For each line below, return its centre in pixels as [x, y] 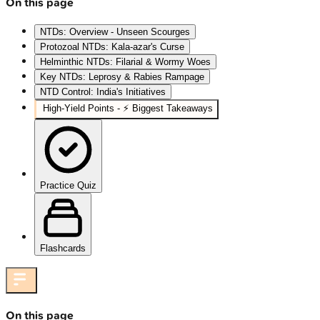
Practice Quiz [68, 186]
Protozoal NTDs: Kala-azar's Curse [112, 47]
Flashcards [63, 249]
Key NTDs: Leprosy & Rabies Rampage [122, 77]
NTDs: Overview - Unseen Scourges [115, 32]
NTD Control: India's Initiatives [103, 92]
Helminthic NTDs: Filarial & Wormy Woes [125, 62]
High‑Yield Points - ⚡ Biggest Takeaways [128, 109]
